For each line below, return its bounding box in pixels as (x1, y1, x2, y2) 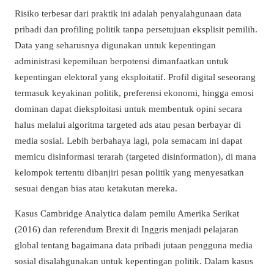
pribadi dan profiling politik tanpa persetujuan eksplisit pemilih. (15, 24, 257, 35)
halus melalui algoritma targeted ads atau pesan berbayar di (15, 119, 241, 130)
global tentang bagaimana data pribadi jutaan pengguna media (15, 240, 253, 251)
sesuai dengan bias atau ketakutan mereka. (15, 183, 177, 194)
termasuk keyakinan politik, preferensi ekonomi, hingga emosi (15, 87, 254, 98)
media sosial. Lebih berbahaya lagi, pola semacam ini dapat (15, 135, 242, 146)
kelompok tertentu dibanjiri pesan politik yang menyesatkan (15, 167, 244, 178)
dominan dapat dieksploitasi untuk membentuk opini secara (15, 103, 242, 114)
